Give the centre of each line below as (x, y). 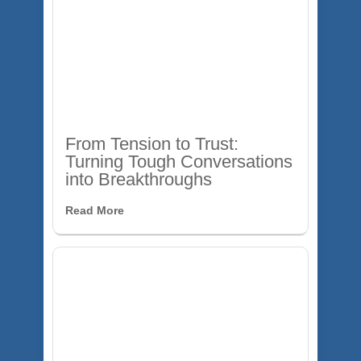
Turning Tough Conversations (179, 162)
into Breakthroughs (139, 179)
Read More (95, 210)
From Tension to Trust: (152, 144)
